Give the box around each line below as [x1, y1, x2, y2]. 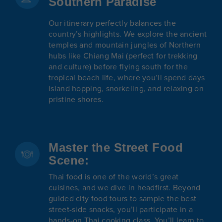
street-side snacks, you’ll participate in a [49, 204, 193, 215]
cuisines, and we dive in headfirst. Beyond [49, 182, 201, 193]
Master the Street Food [49, 140, 183, 154]
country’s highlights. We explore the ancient [49, 29, 207, 39]
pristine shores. [49, 94, 104, 105]
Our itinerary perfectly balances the [49, 18, 176, 28]
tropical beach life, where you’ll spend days [49, 72, 205, 83]
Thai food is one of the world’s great [49, 171, 179, 182]
